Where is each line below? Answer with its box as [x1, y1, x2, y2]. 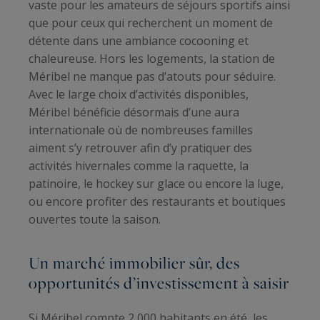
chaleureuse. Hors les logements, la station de [29, 51, 275, 67]
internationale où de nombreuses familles [29, 122, 253, 139]
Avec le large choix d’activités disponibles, [29, 86, 249, 103]
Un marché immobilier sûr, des [29, 251, 240, 275]
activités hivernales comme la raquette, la [29, 158, 249, 174]
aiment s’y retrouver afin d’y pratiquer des [29, 140, 252, 156]
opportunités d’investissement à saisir [29, 271, 289, 295]
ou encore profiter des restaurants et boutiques [29, 194, 286, 210]
